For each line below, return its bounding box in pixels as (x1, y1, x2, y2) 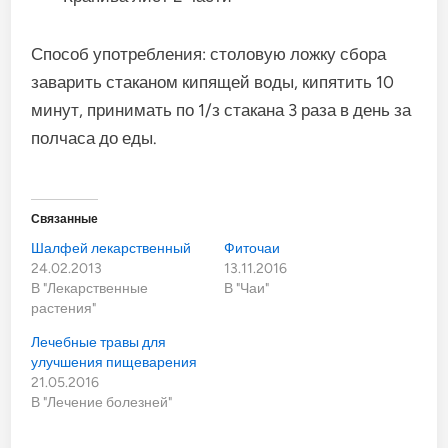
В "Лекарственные (31, 279, 149, 297)
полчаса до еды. (31, 127, 158, 148)
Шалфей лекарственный (31, 239, 192, 257)
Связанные (31, 211, 99, 226)
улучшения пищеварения (31, 353, 198, 371)
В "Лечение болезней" (31, 393, 173, 411)
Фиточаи (224, 239, 280, 257)
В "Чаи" (224, 279, 269, 297)
